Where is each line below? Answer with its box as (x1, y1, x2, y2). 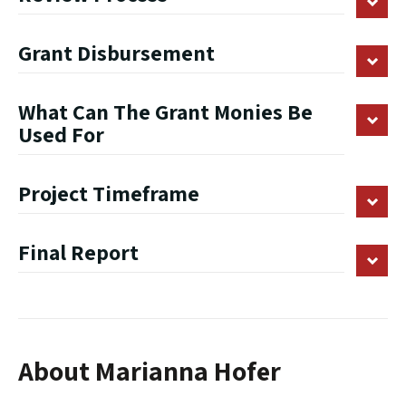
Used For (18, 120, 104, 150)
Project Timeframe (18, 179, 199, 208)
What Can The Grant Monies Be (18, 97, 313, 127)
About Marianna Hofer (18, 353, 281, 390)
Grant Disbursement (18, 38, 215, 68)
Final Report (18, 237, 139, 267)
